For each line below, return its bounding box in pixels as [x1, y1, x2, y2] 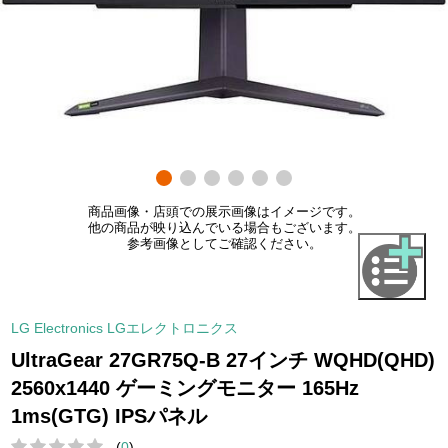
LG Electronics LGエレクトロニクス [11, 319, 239, 336]
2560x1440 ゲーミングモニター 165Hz [11, 376, 360, 399]
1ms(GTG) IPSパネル [11, 404, 208, 427]
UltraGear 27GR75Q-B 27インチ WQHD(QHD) [11, 348, 436, 371]
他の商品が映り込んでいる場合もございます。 [87, 220, 361, 235]
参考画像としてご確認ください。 [126, 236, 322, 251]
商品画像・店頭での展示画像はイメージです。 [87, 204, 361, 219]
